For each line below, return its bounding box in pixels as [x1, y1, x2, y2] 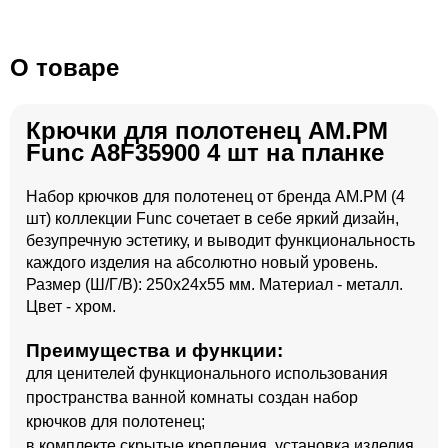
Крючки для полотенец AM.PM [26, 117, 388, 144]
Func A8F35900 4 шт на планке [26, 139, 384, 166]
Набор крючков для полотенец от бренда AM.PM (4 [26, 188, 405, 205]
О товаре [10, 54, 119, 81]
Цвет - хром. [26, 298, 116, 315]
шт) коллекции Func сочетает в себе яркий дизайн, [26, 210, 399, 227]
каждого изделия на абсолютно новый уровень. [26, 254, 378, 271]
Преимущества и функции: [26, 340, 283, 361]
